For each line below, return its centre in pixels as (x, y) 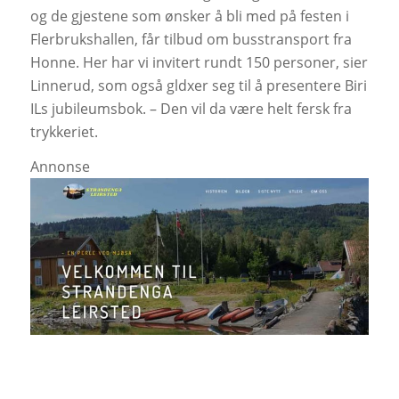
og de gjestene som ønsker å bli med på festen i (189, 16)
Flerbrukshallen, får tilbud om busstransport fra (191, 39)
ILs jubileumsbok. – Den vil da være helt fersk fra (191, 108)
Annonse (60, 167)
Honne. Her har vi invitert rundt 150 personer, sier (199, 62)
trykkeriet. (64, 131)
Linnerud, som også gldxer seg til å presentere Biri (198, 85)
